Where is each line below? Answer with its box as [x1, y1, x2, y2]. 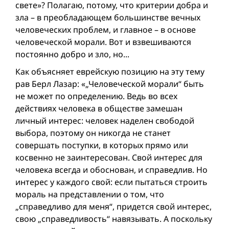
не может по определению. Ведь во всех [15, 90, 177, 102]
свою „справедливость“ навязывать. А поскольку [15, 213, 212, 224]
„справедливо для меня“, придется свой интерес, [15, 200, 212, 212]
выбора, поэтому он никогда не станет [15, 127, 171, 139]
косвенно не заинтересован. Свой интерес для [15, 151, 202, 163]
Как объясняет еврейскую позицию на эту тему [15, 65, 204, 77]
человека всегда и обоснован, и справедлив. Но [15, 164, 208, 175]
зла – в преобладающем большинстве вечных [15, 11, 200, 23]
